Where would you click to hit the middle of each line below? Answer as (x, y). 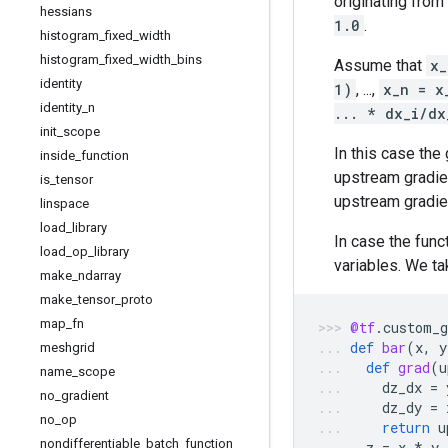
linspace (64, 203)
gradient (85, 395)
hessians (66, 11)
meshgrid (67, 347)
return (406, 427)
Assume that (380, 65)
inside (57, 155)
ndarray (99, 275)
